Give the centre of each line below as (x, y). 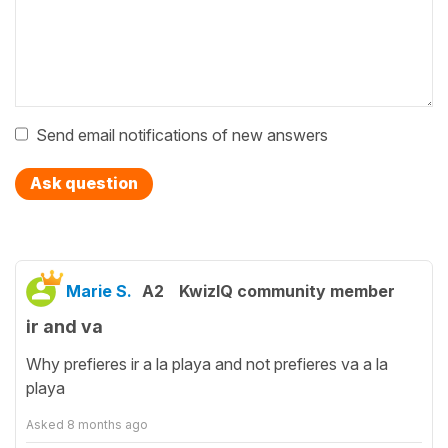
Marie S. (99, 291)
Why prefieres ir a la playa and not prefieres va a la (207, 363)
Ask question (84, 183)
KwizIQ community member (287, 291)
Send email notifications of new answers (182, 135)
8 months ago (107, 424)
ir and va (64, 327)
